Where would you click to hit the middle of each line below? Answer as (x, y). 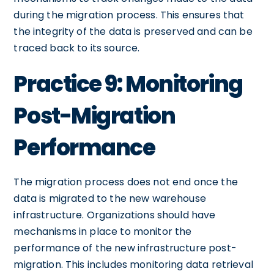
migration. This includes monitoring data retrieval (133, 264)
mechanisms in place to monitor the (103, 231)
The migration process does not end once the (126, 182)
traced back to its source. (77, 48)
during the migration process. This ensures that (129, 15)
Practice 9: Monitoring (128, 84)
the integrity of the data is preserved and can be (133, 31)
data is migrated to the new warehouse (110, 198)
